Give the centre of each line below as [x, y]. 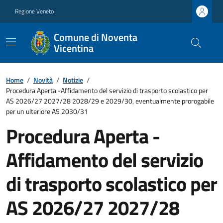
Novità [43, 80]
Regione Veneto [34, 11]
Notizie [73, 80]
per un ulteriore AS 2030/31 [47, 111]
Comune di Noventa [95, 37]
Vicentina [73, 48]
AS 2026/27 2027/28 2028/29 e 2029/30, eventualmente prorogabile [110, 101]
